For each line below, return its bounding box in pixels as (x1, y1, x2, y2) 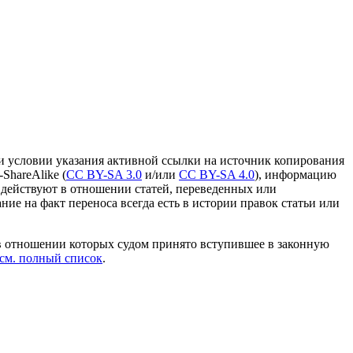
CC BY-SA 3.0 (66, 168, 142, 182)
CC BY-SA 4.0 (179, 168, 255, 182)
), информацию (255, 168, 336, 182)
